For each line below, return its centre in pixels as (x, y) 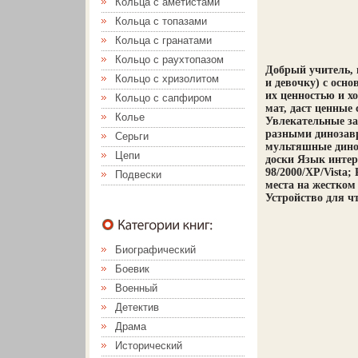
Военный (136, 288)
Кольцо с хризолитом (167, 79)
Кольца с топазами (161, 21)
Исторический (149, 346)
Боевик (132, 269)
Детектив (137, 307)
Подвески (138, 175)
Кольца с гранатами (163, 40)
